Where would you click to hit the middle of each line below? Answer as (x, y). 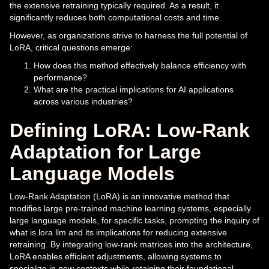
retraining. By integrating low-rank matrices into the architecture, (131, 245)
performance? (60, 78)
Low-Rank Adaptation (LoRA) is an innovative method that (119, 197)
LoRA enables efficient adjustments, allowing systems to (116, 257)
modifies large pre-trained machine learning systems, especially (130, 209)
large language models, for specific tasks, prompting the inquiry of (134, 221)
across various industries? (83, 102)
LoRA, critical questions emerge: (71, 48)
